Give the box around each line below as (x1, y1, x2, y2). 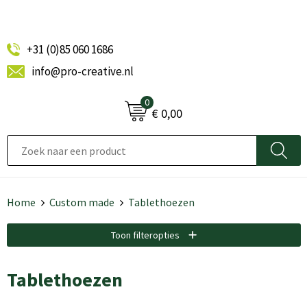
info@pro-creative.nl (31, 64, 134, 79)
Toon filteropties (110, 229, 182, 241)
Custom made (49, 195, 114, 209)
